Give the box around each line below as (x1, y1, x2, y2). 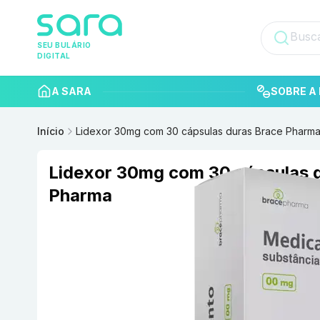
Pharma (49, 185, 112, 206)
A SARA (51, 85, 91, 98)
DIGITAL (37, 51, 71, 61)
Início (37, 125, 64, 138)
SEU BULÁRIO (37, 41, 91, 50)
